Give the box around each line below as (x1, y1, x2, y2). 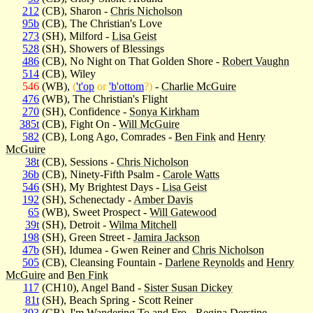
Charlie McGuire (161, 80, 236, 92)
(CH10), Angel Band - (39, 281, 144, 293)
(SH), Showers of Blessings (39, 42, 164, 54)
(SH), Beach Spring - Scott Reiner (39, 293, 193, 306)
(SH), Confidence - (39, 105, 129, 117)
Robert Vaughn (222, 54, 289, 67)
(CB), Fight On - (39, 117, 119, 130)
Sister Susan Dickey (144, 281, 233, 293)
